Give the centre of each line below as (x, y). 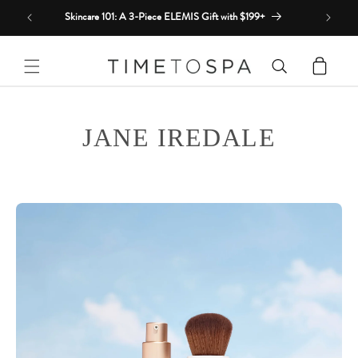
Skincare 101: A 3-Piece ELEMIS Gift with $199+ (165, 17)
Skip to (42, 11)
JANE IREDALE (179, 137)
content (44, 25)
